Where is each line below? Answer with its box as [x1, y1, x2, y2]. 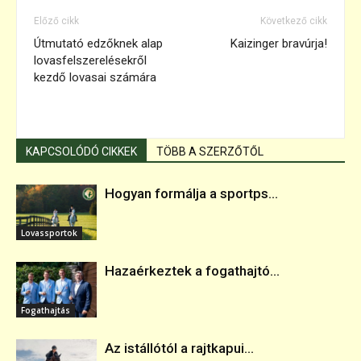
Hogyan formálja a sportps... [105, 185, 278, 201]
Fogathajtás [21, 304, 70, 316]
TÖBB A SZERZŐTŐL [156, 144, 263, 158]
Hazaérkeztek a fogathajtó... [105, 262, 280, 279]
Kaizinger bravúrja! [230, 35, 327, 51]
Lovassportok [21, 226, 77, 239]
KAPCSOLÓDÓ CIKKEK [26, 144, 137, 158]
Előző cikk [34, 15, 79, 27]
